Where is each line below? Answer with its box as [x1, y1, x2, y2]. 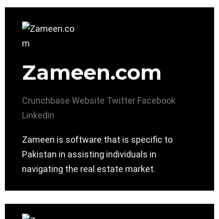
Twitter [107, 95, 135, 106]
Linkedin [22, 110, 54, 121]
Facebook [137, 95, 175, 106]
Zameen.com [22, 60, 162, 86]
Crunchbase [22, 95, 70, 106]
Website [72, 95, 105, 106]
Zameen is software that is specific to [22, 134, 173, 145]
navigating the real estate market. [22, 164, 155, 175]
